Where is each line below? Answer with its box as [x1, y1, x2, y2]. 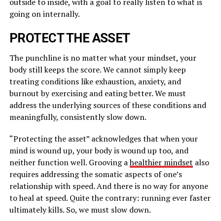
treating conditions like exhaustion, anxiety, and [9, 75, 181, 87]
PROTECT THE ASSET [9, 30, 130, 45]
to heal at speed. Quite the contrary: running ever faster [9, 192, 211, 203]
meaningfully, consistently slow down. [9, 111, 147, 122]
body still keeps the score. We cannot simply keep [9, 64, 186, 75]
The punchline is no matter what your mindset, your [9, 52, 196, 63]
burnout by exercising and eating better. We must [9, 87, 186, 99]
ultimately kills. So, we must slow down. [9, 204, 151, 215]
